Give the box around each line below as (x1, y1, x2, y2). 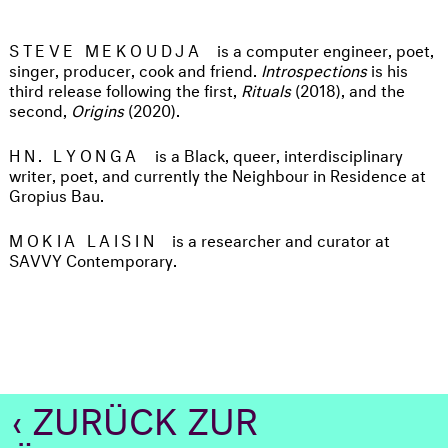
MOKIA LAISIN (9, 225, 158, 251)
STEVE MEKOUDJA (9, 35, 203, 61)
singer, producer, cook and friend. (9, 55, 261, 81)
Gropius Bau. (9, 180, 104, 206)
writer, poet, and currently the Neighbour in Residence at (9, 160, 426, 186)
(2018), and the (291, 75, 405, 101)
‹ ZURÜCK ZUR (12, 386, 258, 443)
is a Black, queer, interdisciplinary (155, 140, 403, 166)
